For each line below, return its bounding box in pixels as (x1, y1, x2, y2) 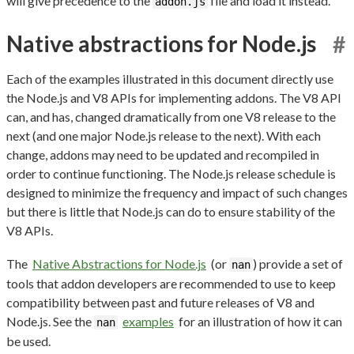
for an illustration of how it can (176, 313, 342, 329)
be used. (6, 333, 51, 348)
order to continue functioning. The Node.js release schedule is (6, 165, 336, 181)
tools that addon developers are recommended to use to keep (6, 275, 336, 291)
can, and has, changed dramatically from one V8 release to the (6, 108, 336, 124)
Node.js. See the (6, 313, 94, 329)
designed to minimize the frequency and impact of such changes (6, 184, 348, 200)
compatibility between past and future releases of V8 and (6, 294, 314, 310)
